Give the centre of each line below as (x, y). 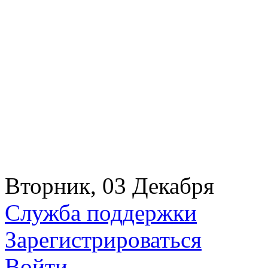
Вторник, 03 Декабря (109, 186)
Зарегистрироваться (103, 240)
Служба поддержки (101, 213)
